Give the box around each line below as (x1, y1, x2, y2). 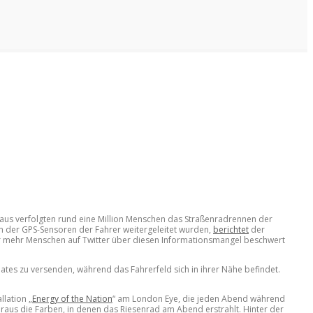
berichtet (213, 223, 249, 235)
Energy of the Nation (32, 292, 112, 305)
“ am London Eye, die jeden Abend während (112, 292, 285, 305)
